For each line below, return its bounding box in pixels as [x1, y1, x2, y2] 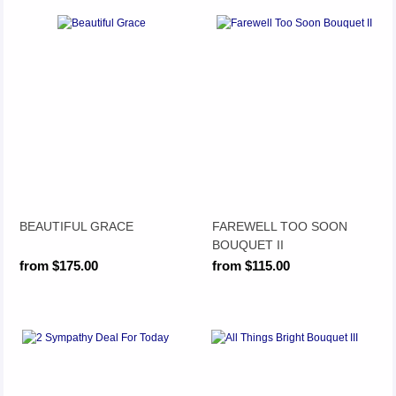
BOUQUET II [212, 237, 285, 252]
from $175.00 [19, 258, 99, 274]
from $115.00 [212, 258, 291, 274]
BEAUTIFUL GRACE [19, 218, 134, 233]
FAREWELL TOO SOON [212, 218, 348, 233]
